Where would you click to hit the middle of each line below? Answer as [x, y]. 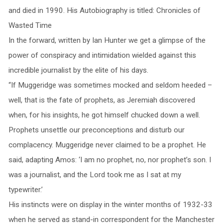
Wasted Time [30, 25]
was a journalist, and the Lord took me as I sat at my [95, 174]
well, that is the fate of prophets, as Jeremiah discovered [102, 100]
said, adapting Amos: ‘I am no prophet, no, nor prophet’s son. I [110, 160]
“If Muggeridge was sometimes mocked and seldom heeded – [110, 85]
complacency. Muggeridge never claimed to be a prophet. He [107, 145]
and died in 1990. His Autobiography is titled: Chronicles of [104, 10]
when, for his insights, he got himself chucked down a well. [104, 115]
